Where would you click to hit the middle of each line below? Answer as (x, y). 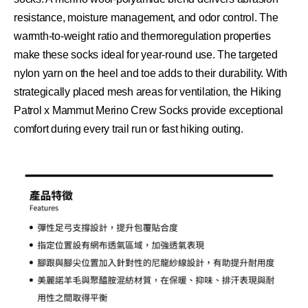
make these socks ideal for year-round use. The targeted (146, 55)
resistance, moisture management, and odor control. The (146, 18)
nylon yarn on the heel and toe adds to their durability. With (151, 73)
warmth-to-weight (56, 36)
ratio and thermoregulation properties (184, 36)
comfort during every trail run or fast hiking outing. (129, 129)
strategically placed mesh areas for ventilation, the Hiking (147, 92)
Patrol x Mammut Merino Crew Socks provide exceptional (148, 110)
